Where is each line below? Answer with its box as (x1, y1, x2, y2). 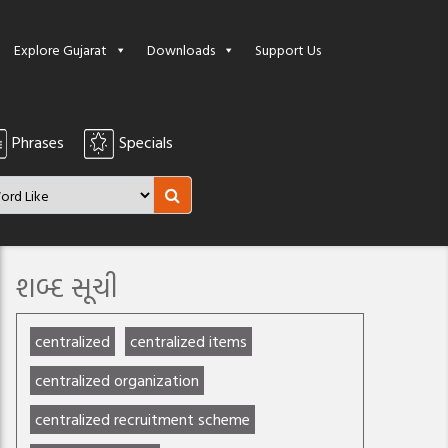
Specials (118, 130, 173, 154)
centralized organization (35, 368, 199, 392)
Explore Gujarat (14, 39, 107, 60)
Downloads (147, 39, 215, 60)
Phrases (11, 130, 64, 154)
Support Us (255, 39, 321, 60)
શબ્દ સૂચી (16, 265, 118, 307)
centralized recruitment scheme (35, 407, 250, 431)
